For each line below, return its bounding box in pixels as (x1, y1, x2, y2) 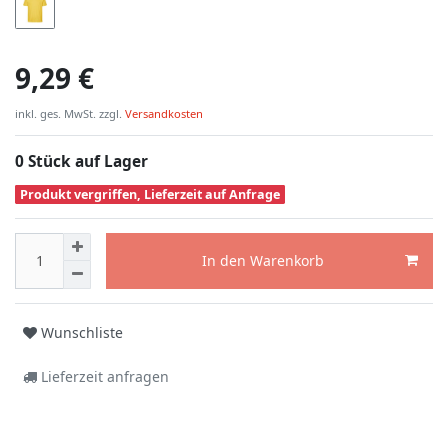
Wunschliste (41, 323, 123, 343)
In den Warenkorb (202, 251, 324, 271)
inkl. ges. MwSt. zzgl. (15, 105, 122, 121)
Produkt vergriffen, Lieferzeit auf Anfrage (20, 185, 281, 203)
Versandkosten (122, 105, 203, 121)
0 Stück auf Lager (15, 150, 148, 172)
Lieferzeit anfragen (37, 367, 169, 387)
